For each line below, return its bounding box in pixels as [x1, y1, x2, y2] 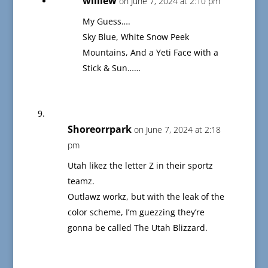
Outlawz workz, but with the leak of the [67, 191, 224, 203]
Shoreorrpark [67, 123, 132, 136]
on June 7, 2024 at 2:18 [133, 124, 221, 136]
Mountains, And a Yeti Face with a [82, 47, 218, 59]
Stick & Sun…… [82, 62, 141, 74]
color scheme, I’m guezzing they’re [67, 206, 205, 218]
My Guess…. [82, 16, 130, 28]
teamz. [67, 175, 95, 187]
